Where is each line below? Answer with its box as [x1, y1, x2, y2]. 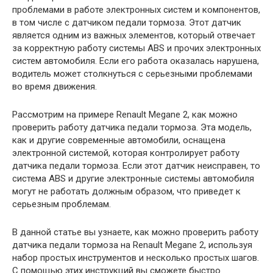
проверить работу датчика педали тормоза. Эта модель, [12, 122, 252, 133]
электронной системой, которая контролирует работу [12, 147, 239, 158]
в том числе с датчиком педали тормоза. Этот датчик [12, 17, 241, 28]
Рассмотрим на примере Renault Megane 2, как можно [12, 109, 238, 120]
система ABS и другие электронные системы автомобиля [12, 173, 254, 184]
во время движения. [12, 81, 97, 92]
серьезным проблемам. [12, 199, 111, 210]
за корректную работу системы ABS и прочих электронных [12, 43, 261, 54]
